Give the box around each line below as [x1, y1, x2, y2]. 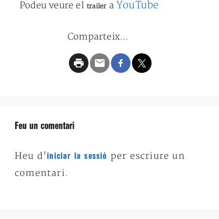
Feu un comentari [15, 122, 74, 131]
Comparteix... [67, 31, 129, 43]
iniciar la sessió [47, 153, 108, 160]
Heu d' [15, 151, 47, 162]
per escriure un [107, 151, 185, 162]
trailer [87, 2, 107, 10]
